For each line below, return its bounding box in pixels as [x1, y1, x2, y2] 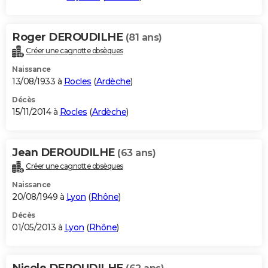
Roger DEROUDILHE [12, 30, 126, 44]
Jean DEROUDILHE [12, 145, 117, 159]
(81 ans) [125, 31, 162, 43]
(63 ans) [117, 147, 156, 159]
